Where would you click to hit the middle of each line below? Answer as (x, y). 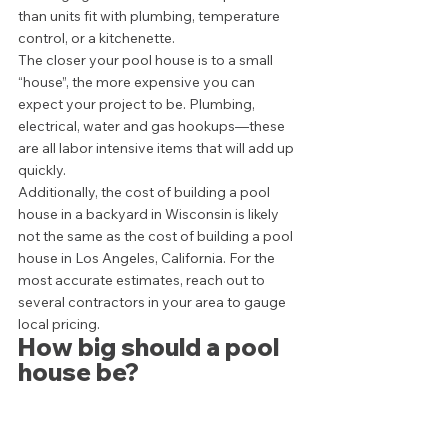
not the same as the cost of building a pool (157, 235)
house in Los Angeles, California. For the (148, 257)
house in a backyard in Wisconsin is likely (150, 213)
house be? (81, 371)
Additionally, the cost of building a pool (145, 191)
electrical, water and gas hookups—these (153, 125)
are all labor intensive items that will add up (157, 147)
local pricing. (62, 323)
